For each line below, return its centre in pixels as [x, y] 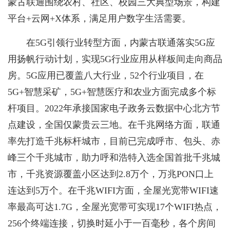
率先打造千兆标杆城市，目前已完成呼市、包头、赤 [114, 141]
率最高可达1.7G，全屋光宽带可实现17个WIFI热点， [115, 207]
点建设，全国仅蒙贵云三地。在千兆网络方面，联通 [114, 125]
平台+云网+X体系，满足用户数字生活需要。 [99, 19]
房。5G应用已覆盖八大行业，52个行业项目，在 [106, 76]
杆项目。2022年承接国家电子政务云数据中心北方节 [114, 109]
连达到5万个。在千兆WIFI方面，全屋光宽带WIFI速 [113, 191]
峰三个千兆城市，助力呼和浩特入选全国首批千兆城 [114, 158]
